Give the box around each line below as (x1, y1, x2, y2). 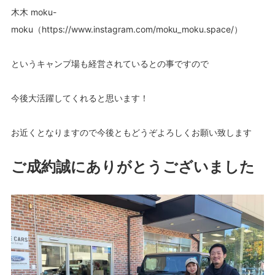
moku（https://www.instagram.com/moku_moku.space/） (10, 24, 243, 35)
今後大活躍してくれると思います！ (10, 93, 149, 104)
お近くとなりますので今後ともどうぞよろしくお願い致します (10, 127, 252, 138)
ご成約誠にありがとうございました (10, 158, 255, 176)
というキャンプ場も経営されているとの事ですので (10, 58, 209, 69)
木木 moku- (10, 7, 56, 18)
